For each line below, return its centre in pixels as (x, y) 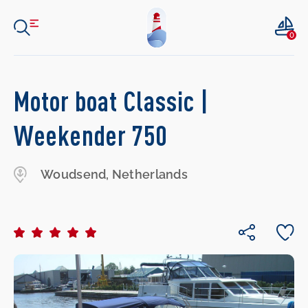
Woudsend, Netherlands (114, 174)
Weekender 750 (90, 135)
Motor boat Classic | (112, 101)
